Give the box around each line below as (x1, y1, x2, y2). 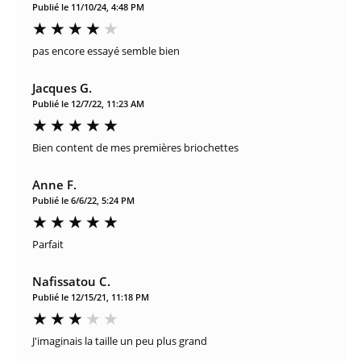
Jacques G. (32, 79, 92, 96)
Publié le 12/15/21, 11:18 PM (32, 290, 149, 303)
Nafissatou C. (32, 272, 110, 289)
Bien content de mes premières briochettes (32, 139, 239, 155)
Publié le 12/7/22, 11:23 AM (32, 97, 144, 110)
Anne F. (32, 176, 77, 193)
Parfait (32, 236, 64, 251)
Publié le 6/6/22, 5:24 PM (32, 193, 135, 206)
